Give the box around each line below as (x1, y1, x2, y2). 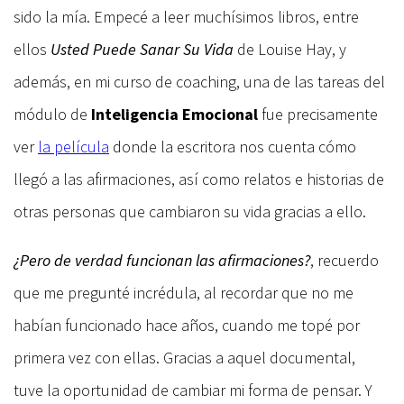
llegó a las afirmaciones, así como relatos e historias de (14, 168, 384, 189)
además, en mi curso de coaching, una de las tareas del (14, 70, 385, 92)
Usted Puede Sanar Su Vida (50, 38, 234, 60)
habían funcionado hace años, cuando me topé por (14, 314, 360, 335)
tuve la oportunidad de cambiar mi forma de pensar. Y (14, 379, 372, 400)
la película (38, 135, 109, 157)
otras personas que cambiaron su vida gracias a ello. (14, 200, 366, 222)
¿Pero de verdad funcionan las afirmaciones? (14, 249, 310, 271)
